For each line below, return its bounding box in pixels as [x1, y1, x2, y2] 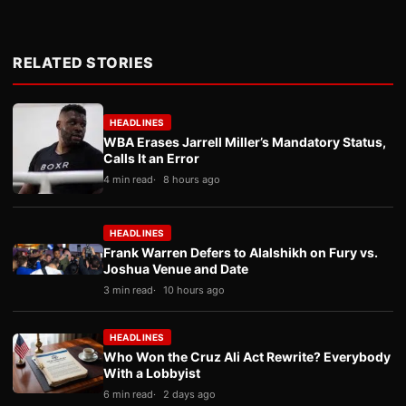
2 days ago [163, 388, 216, 401]
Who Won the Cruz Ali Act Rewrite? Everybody [103, 349, 391, 364]
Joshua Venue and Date [103, 261, 248, 276]
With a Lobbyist [103, 365, 200, 381]
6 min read [103, 388, 153, 401]
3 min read [103, 284, 153, 296]
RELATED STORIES [13, 53, 154, 72]
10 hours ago [163, 284, 225, 296]
